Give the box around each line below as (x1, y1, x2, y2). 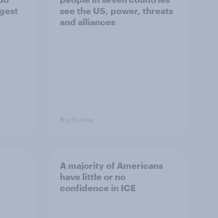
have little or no (60, 171, 126, 182)
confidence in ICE (60, 182, 136, 193)
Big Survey (60, 115, 94, 124)
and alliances (60, 17, 115, 27)
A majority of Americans (60, 160, 163, 171)
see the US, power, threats (60, 5, 173, 16)
